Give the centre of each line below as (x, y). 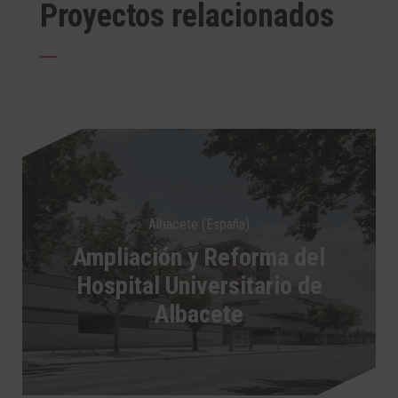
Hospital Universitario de (199, 285)
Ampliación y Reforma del (199, 257)
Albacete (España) (199, 224)
